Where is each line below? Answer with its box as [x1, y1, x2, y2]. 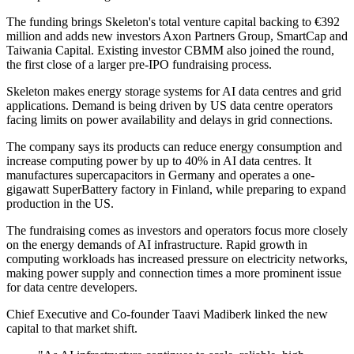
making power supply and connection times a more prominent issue [6, 266, 341, 281]
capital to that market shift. [6, 322, 137, 336]
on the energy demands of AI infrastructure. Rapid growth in [6, 238, 307, 252]
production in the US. [6, 197, 114, 211]
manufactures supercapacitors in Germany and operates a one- [6, 168, 314, 183]
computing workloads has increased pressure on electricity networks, [6, 252, 348, 266]
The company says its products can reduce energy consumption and [6, 140, 342, 154]
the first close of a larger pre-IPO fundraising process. [6, 58, 272, 72]
